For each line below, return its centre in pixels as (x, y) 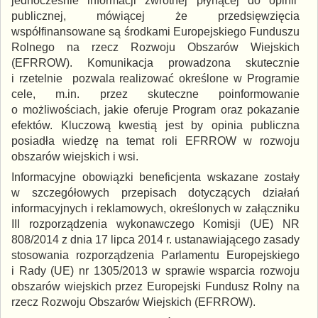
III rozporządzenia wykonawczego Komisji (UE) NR (155, 224)
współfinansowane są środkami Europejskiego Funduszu (155, 31)
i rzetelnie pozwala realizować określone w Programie (155, 78)
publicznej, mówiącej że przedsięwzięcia (155, 16)
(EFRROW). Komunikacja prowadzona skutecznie (155, 62)
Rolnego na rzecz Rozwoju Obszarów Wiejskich (155, 47)
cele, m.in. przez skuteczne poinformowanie (155, 94)
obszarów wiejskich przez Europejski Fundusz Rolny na (155, 286)
